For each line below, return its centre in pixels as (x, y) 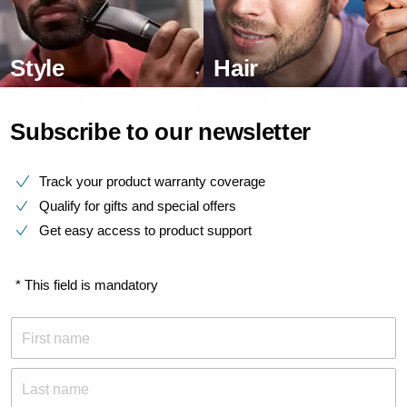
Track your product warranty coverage (152, 182)
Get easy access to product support (145, 231)
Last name (55, 390)
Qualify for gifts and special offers (138, 206)
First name (56, 339)
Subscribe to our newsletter (161, 132)
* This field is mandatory (87, 285)
